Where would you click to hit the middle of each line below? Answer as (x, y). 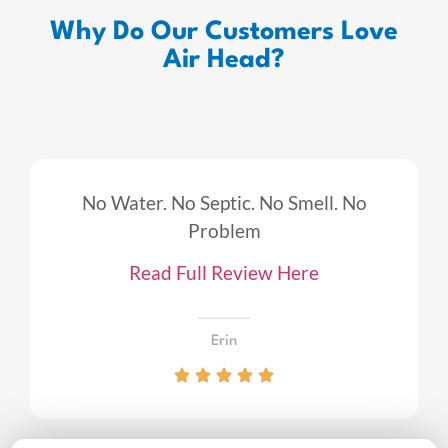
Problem (224, 230)
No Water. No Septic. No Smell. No (224, 202)
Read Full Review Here (224, 273)
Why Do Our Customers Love (224, 32)
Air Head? (224, 60)
